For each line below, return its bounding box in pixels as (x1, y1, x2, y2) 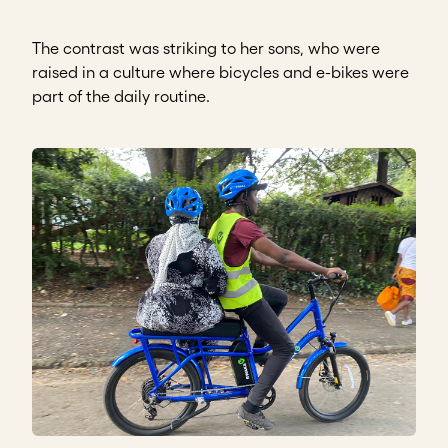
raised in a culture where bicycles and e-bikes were (32, 63, 409, 82)
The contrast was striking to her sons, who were (32, 39, 380, 58)
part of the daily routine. (32, 87, 210, 106)
